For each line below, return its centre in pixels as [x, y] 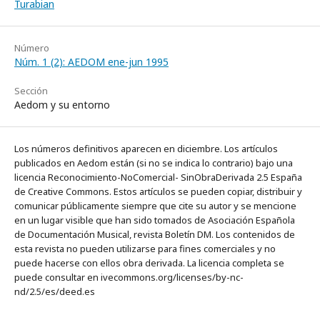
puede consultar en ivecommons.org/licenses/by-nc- [129, 277]
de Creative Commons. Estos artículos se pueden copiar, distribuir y [158, 192]
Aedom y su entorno [62, 105]
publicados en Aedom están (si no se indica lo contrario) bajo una [154, 163]
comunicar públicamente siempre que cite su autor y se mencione [155, 206]
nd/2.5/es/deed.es [55, 292]
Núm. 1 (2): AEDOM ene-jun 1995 [91, 62]
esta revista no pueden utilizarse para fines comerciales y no [145, 249]
